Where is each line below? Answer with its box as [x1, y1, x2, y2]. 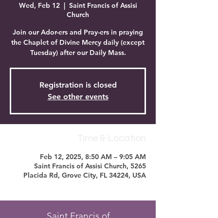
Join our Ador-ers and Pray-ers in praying [13, 28, 143, 36]
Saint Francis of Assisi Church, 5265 [34, 162, 146, 170]
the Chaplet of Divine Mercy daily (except [11, 38, 145, 47]
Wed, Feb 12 [18, 1, 60, 10]
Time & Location [77, 132, 146, 144]
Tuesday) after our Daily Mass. [30, 48, 126, 57]
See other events [47, 92, 109, 101]
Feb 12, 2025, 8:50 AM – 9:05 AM [40, 152, 146, 161]
